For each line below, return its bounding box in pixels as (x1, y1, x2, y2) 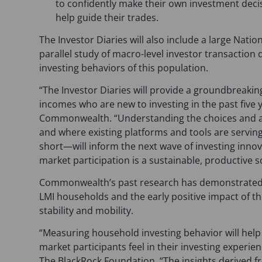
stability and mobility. (39, 204, 134, 217)
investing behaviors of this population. (39, 61, 213, 74)
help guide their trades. (56, 11, 159, 24)
